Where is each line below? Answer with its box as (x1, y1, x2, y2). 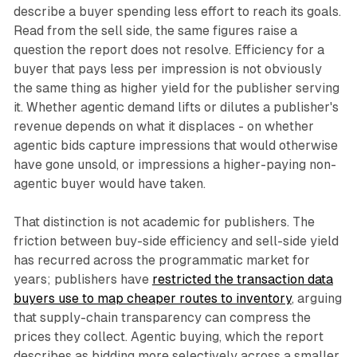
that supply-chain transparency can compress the (13, 310, 311, 326)
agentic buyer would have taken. (13, 176, 206, 192)
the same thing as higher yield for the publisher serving (13, 80, 339, 96)
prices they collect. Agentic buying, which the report (13, 329, 324, 345)
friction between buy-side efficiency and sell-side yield (13, 233, 339, 249)
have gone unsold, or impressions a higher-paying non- (13, 157, 336, 173)
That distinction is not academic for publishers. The (13, 214, 315, 230)
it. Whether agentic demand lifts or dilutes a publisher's (13, 100, 339, 116)
